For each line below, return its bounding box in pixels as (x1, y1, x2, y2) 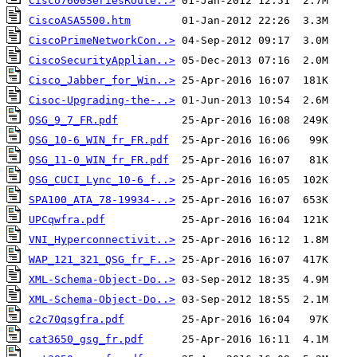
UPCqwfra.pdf (29, 214, 105, 226)
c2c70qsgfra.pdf (29, 313, 124, 325)
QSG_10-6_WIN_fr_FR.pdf (29, 134, 169, 146)
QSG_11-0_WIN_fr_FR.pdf (29, 154, 169, 166)
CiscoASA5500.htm (29, 14, 131, 26)
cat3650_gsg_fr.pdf (29, 333, 143, 345)
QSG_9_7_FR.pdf (29, 114, 118, 126)
